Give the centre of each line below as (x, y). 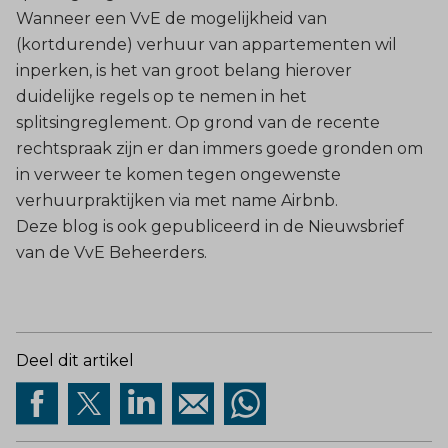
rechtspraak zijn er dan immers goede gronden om (219, 148)
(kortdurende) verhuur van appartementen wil (206, 44)
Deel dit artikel (75, 360)
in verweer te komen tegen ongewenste (178, 174)
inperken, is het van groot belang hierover (184, 70)
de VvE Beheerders (126, 252)
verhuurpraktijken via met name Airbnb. (177, 200)
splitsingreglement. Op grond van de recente (198, 122)
